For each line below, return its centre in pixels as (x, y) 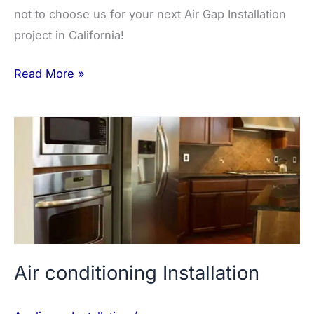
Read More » (49, 73)
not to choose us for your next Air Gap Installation (150, 14)
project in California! (69, 35)
